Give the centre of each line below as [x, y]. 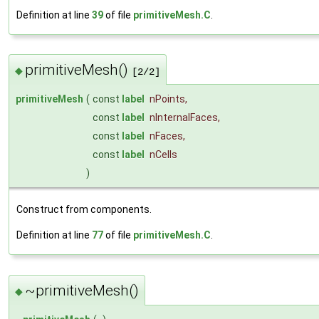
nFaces [166, 136]
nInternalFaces [184, 118]
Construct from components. [84, 210]
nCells [163, 155]
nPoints [167, 99]
